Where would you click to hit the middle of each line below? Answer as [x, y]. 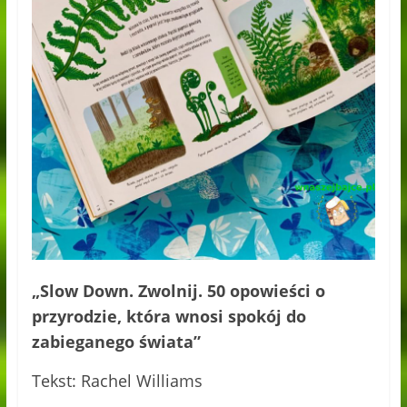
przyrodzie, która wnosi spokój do [169, 316]
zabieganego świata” [116, 341]
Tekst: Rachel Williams [117, 380]
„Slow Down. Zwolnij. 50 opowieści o [178, 290]
